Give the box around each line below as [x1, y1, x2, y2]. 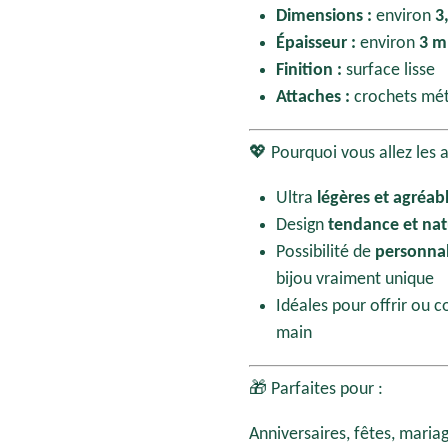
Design [276, 215, 328, 235]
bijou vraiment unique [276, 269, 434, 289]
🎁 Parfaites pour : [249, 379, 383, 399]
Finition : [276, 60, 342, 80]
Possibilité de [276, 242, 375, 262]
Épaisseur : [276, 33, 356, 53]
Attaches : [276, 87, 350, 107]
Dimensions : [276, 6, 372, 26]
